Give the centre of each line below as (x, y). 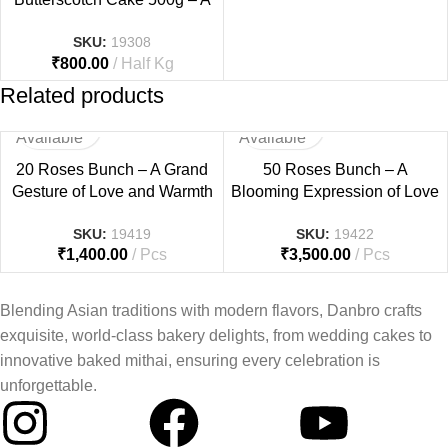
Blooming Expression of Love (335, 191)
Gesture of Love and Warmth (112, 191)
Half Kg (147, 63)
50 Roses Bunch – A (335, 169)
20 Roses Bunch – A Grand (112, 169)
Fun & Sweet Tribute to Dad (112, 21)
